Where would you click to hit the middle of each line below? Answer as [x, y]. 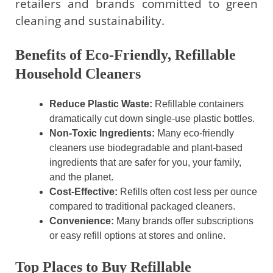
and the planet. [81, 177]
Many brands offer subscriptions [184, 221]
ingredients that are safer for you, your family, [145, 162]
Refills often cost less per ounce [187, 191]
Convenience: [82, 221]
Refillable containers [198, 104]
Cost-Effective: [83, 191]
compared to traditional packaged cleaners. [142, 206]
